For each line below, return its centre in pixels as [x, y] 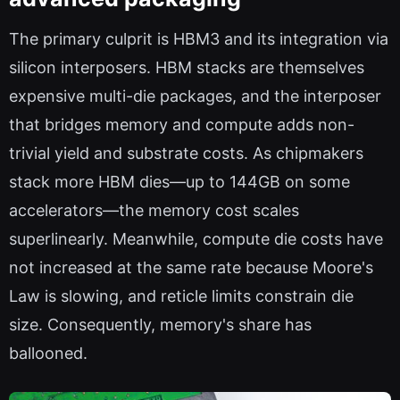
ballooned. [48, 353]
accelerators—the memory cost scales [154, 210]
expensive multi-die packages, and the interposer [195, 96]
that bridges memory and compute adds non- [182, 125]
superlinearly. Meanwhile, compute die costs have [196, 239]
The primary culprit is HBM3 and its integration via [199, 39]
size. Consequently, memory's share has [160, 325]
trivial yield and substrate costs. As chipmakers [186, 153]
